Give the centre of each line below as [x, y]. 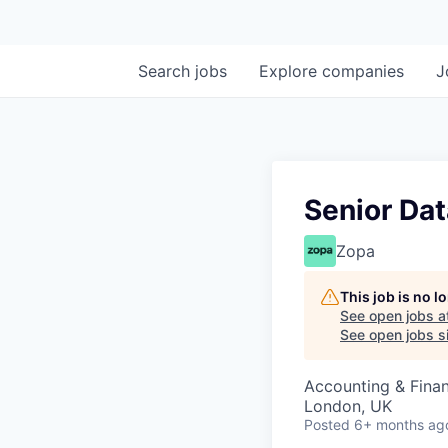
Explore [290, 71]
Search [166, 71]
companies [363, 71]
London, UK [348, 406]
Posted [327, 424]
